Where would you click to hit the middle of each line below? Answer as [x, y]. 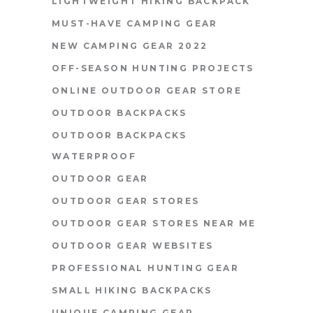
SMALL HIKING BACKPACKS [132, 290]
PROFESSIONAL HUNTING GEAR [145, 268]
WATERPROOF [94, 156]
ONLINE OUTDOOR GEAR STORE [147, 90]
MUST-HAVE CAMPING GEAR [135, 23]
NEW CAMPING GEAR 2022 [130, 45]
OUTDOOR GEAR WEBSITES [133, 245]
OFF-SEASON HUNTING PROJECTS [153, 68]
